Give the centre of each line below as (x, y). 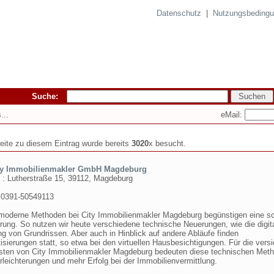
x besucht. (167, 143)
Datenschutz (179, 13)
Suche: (49, 96)
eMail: (233, 114)
